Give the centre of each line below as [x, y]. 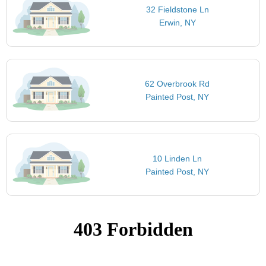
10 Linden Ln [178, 158]
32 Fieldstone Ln [177, 9]
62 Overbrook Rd [178, 84]
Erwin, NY [177, 22]
